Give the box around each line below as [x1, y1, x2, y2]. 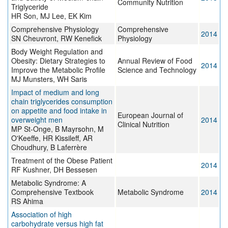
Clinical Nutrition [118, 119, 169, 130]
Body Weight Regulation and [11, 46, 103, 57]
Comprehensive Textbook [11, 187, 94, 197]
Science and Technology [118, 65, 196, 75]
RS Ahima [11, 196, 43, 207]
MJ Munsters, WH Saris [11, 74, 87, 84]
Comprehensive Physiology [11, 24, 99, 35]
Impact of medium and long [11, 87, 99, 98]
